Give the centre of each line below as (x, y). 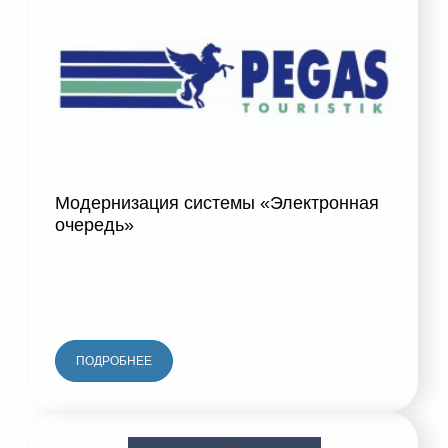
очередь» (94, 225)
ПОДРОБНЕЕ (114, 361)
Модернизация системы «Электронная (217, 203)
